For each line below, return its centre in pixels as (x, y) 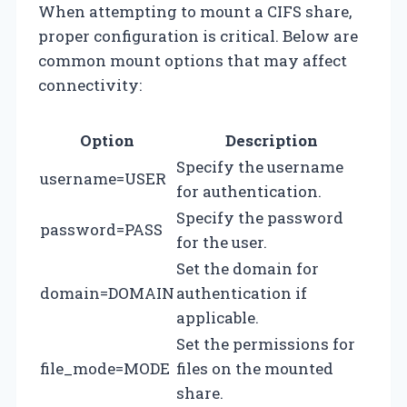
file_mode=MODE (105, 368)
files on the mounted (255, 368)
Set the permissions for (266, 343)
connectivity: (90, 84)
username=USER (103, 178)
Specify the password (260, 217)
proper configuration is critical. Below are (198, 35)
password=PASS (101, 229)
